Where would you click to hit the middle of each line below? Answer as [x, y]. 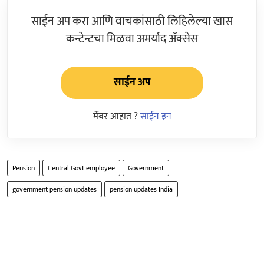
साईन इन [156, 116]
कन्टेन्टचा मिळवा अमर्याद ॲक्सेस [132, 39]
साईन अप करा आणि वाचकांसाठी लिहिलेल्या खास [132, 21]
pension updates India [141, 189]
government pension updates [55, 189]
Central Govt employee [81, 168]
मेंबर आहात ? [116, 116]
